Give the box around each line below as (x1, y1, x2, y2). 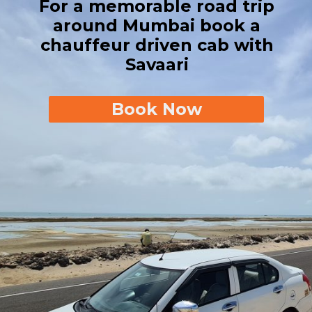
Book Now (111, 98, 202, 119)
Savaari (125, 54, 189, 75)
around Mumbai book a (53, 15, 261, 36)
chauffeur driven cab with (40, 35, 274, 56)
